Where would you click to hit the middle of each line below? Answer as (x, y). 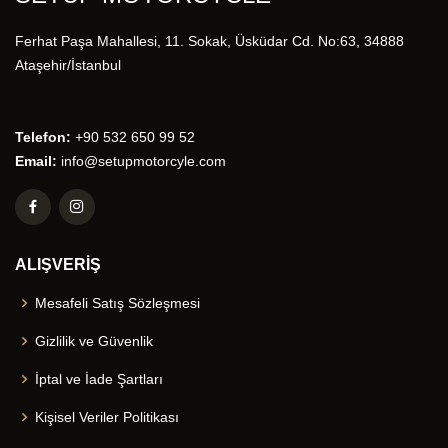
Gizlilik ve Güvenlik (94, 341)
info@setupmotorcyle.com (141, 161)
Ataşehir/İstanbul (68, 65)
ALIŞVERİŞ (58, 264)
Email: (36, 161)
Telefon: (43, 137)
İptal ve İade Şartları (99, 379)
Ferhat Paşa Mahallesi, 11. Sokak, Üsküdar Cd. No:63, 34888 (209, 41)
